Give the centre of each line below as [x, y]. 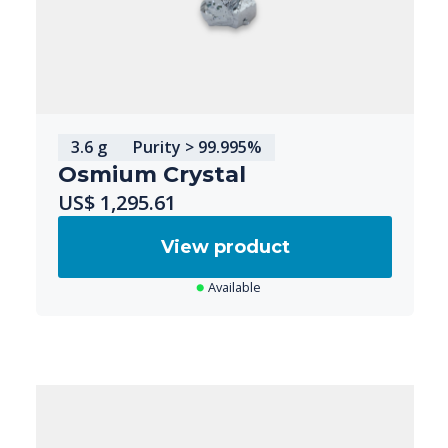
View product [225, 246]
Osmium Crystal [152, 174]
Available [234, 286]
